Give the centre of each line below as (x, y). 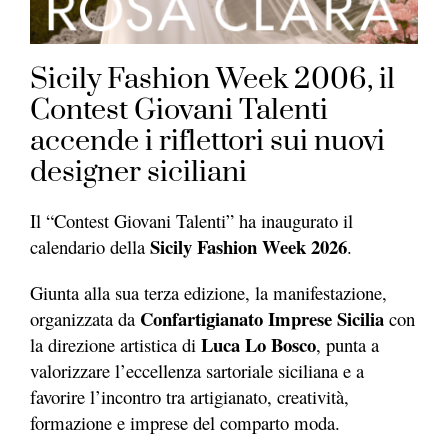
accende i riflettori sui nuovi (207, 142)
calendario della (90, 247)
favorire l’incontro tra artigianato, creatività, (189, 397)
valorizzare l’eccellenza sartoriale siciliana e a (197, 371)
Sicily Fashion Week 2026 (248, 247)
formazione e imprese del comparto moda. (185, 423)
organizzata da (85, 319)
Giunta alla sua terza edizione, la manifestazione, (208, 293)
